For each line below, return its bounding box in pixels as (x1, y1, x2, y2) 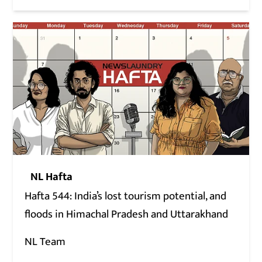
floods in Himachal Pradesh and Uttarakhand (25, 205, 229, 223)
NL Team (25, 232, 66, 251)
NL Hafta (30, 167, 73, 186)
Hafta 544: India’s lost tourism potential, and (25, 187, 227, 205)
